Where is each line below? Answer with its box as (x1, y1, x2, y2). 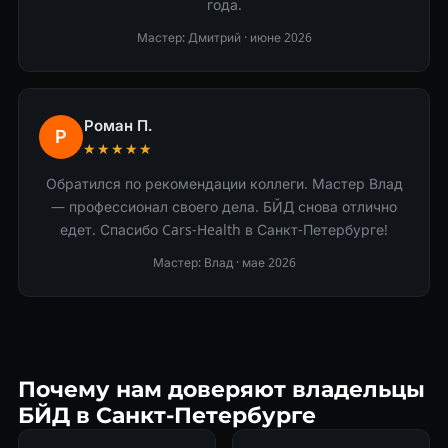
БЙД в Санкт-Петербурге (17, 402, 316, 429)
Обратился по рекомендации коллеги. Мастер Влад (45, 174, 403, 193)
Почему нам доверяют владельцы (17, 376, 425, 403)
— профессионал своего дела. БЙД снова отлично (51, 197, 397, 216)
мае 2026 (241, 254, 296, 271)
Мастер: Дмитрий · (136, 29, 250, 46)
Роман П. (83, 115, 152, 135)
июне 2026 (249, 29, 312, 46)
